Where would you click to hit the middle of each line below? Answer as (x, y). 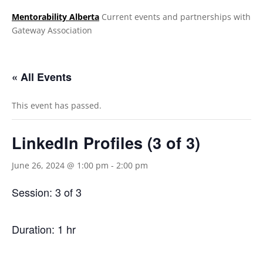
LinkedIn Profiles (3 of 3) (106, 143)
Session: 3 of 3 (47, 192)
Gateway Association (52, 30)
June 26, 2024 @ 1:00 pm (60, 165)
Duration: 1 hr (44, 229)
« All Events (42, 77)
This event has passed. (57, 105)
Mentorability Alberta (55, 17)
